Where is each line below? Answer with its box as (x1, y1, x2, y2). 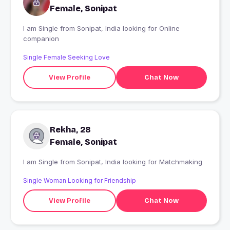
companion (23, 34, 59, 43)
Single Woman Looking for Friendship (23, 177, 136, 185)
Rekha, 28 (50, 125, 91, 135)
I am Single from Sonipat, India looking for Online (23, 24, 60, 33)
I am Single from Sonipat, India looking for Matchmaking (77, 158, 202, 166)
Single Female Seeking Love (23, 53, 110, 62)
